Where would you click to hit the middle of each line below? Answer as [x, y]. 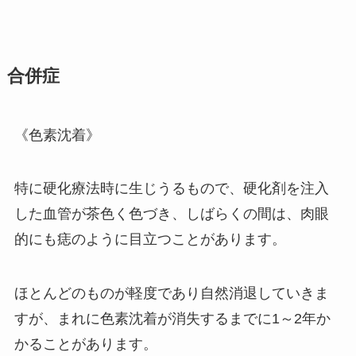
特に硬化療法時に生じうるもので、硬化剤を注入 [171, 189]
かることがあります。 [85, 344]
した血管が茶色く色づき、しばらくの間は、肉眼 [171, 214]
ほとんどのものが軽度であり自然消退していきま [171, 294]
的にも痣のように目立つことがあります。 [150, 240]
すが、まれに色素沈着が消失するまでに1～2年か [172, 319]
